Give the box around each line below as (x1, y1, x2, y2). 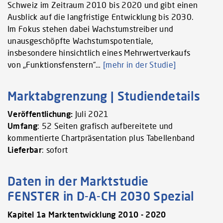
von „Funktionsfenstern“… (7, 59, 104, 69)
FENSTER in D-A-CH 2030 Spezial (7, 189, 195, 204)
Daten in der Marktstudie (7, 174, 149, 189)
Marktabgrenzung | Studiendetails (7, 88, 201, 103)
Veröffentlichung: (7, 109, 73, 119)
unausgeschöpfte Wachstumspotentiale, (7, 35, 153, 45)
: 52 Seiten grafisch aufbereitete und (37, 121, 173, 131)
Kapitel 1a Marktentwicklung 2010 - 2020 (7, 209, 166, 219)
